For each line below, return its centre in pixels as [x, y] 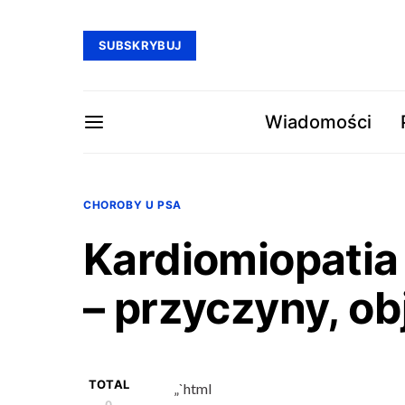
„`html [193, 388]
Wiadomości [318, 122]
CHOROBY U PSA [132, 205]
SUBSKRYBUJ [140, 45]
